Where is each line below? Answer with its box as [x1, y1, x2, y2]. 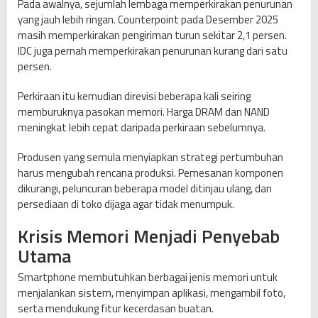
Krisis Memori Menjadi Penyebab [18, 222, 280, 251]
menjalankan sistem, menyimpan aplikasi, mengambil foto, [18, 285, 285, 302]
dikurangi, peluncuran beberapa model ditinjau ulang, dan [18, 180, 272, 197]
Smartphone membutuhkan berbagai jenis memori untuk [18, 269, 278, 286]
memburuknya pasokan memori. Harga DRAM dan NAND [18, 104, 270, 121]
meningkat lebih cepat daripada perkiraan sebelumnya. [18, 119, 265, 136]
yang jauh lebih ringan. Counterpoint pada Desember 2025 [18, 11, 278, 28]
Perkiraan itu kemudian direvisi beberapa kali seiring [18, 88, 251, 105]
